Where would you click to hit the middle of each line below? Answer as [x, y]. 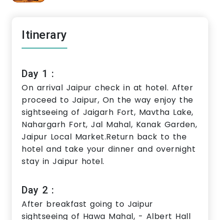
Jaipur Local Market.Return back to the [104, 137]
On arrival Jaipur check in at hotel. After [107, 88]
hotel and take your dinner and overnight [109, 149]
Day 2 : [38, 190]
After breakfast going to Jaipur [87, 204]
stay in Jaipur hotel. [63, 162]
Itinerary [44, 35]
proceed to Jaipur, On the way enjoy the [108, 100]
